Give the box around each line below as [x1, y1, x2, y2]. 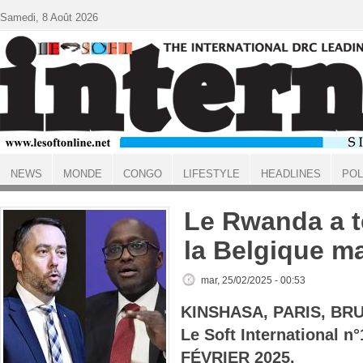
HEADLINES [260, 168, 321, 180]
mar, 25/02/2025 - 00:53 [201, 275, 305, 286]
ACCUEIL [2, 183, 41, 193]
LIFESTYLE [182, 168, 240, 180]
